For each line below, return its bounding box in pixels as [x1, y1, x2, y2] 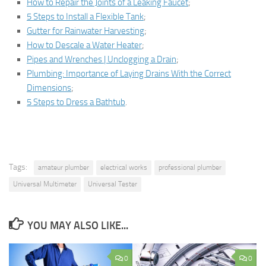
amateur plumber [38, 163, 89, 172]
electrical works [100, 163, 147, 172]
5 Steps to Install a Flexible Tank [27, 11, 144, 22]
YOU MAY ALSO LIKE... [27, 218, 128, 232]
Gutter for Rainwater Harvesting [27, 25, 144, 36]
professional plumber [159, 163, 221, 172]
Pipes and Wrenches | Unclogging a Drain [27, 53, 176, 65]
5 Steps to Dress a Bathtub [27, 96, 125, 107]
